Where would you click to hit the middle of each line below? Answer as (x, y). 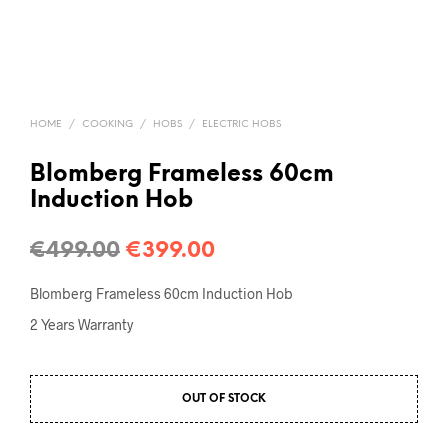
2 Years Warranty (81, 324)
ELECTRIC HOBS (241, 124)
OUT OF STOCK (224, 398)
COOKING (107, 124)
